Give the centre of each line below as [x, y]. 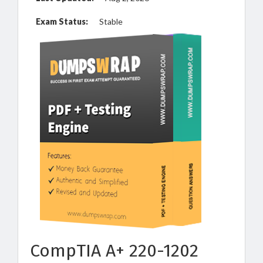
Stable [111, 21]
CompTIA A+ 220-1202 [114, 251]
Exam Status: [62, 21]
